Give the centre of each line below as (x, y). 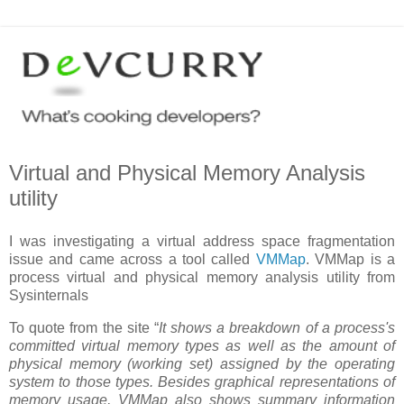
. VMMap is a (350, 259)
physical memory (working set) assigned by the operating (202, 363)
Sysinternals (49, 295)
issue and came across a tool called (133, 259)
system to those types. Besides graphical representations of (202, 381)
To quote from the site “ (84, 327)
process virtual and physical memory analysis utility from (202, 277)
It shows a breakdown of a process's (277, 327)
